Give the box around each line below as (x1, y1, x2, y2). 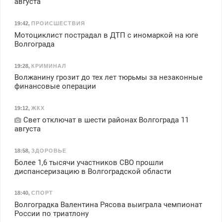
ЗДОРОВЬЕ (31, 147, 66, 154)
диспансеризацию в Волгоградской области (14, 166, 171, 176)
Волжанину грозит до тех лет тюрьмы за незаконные (14, 73, 203, 82)
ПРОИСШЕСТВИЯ (31, 20, 85, 26)
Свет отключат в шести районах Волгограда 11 (21, 115, 189, 124)
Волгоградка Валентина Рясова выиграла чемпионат (14, 200, 202, 210)
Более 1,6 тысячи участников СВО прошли (14, 158, 164, 167)
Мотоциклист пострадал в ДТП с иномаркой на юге (14, 30, 198, 40)
